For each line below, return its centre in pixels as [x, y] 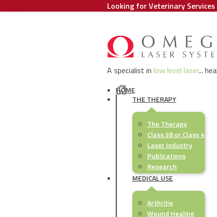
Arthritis [160, 203]
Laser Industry [170, 145]
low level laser [176, 70]
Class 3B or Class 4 [176, 135]
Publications [166, 156]
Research [162, 167]
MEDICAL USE [152, 178]
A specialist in [130, 70]
